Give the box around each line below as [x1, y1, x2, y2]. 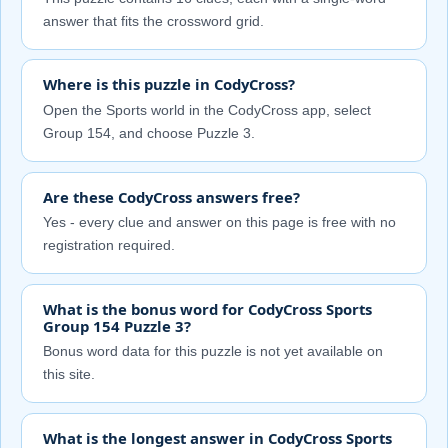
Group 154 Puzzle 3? [42, 315, 191, 336]
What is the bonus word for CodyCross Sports [42, 298, 372, 319]
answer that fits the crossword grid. [42, 12, 264, 29]
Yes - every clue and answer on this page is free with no [42, 214, 396, 231]
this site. [42, 366, 95, 383]
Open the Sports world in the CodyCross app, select [42, 101, 371, 118]
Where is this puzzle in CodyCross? [42, 74, 295, 95]
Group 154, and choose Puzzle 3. [42, 124, 255, 141]
